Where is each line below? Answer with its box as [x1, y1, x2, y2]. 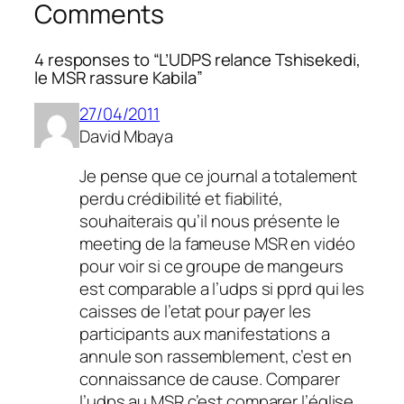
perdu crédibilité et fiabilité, [79, 186, 283, 210]
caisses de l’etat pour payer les [79, 298, 311, 323]
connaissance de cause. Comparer [79, 366, 340, 390]
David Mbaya [79, 124, 173, 149]
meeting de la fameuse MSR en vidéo [79, 231, 355, 255]
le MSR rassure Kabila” [34, 65, 203, 89]
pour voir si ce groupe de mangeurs [79, 253, 344, 278]
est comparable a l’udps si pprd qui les [79, 276, 365, 300]
